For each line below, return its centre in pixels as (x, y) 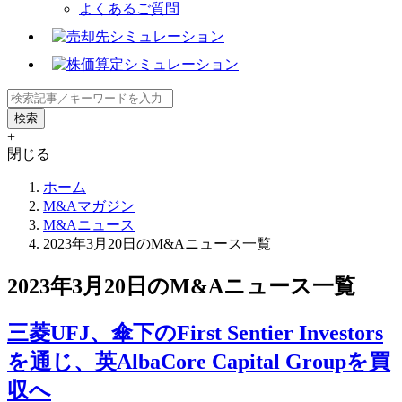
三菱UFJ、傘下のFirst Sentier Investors (195, 332)
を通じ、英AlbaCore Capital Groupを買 (199, 361)
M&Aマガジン (89, 205)
